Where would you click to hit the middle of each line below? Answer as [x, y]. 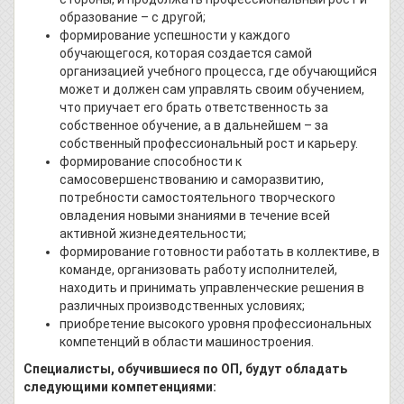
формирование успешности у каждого [175, 36]
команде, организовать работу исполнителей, [198, 270]
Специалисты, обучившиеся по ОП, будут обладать [185, 369]
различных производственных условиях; [182, 306]
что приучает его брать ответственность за [194, 108]
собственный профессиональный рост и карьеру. [209, 144]
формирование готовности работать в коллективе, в [220, 252]
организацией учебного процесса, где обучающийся [218, 72]
